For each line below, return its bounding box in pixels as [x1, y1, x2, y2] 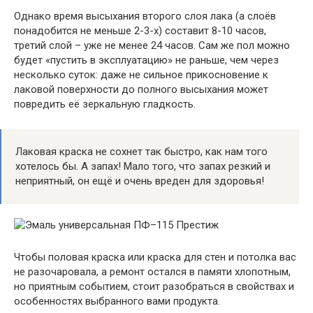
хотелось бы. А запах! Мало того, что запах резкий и [15, 159, 270, 173]
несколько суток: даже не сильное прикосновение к [14, 68, 268, 81]
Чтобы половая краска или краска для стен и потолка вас [14, 250, 296, 263]
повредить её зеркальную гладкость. [14, 97, 196, 110]
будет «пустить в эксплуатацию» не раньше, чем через [14, 53, 279, 66]
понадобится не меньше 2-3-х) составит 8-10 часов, [14, 24, 266, 37]
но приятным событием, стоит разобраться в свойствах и [14, 279, 294, 293]
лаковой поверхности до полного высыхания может [14, 82, 268, 96]
